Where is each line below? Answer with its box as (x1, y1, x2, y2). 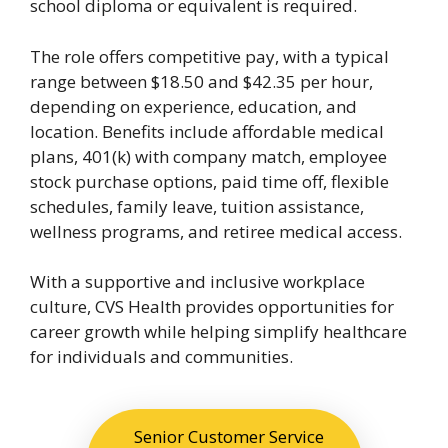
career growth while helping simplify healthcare (30, 320, 407, 344)
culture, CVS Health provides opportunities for (30, 295, 394, 319)
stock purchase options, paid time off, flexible (30, 169, 389, 193)
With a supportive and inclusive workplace (30, 270, 365, 294)
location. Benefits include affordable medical (30, 119, 384, 143)
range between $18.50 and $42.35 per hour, (30, 69, 373, 93)
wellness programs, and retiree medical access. (30, 219, 402, 243)
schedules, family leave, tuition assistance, (30, 194, 364, 218)
